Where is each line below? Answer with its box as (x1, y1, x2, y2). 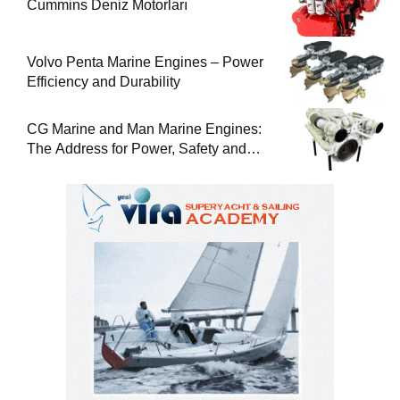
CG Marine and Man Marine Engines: (27, 121, 262, 137)
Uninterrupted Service (27, 161, 165, 177)
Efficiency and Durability (27, 74, 180, 90)
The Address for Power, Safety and (27, 141, 246, 157)
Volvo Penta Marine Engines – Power (27, 54, 263, 71)
